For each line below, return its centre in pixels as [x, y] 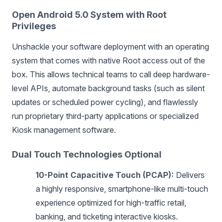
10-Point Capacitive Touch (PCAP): [105, 175]
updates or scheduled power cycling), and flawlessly [105, 102]
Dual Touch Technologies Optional [87, 154]
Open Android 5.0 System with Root [89, 15]
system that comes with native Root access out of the [109, 60]
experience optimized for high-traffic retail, [111, 203]
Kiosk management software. [64, 130]
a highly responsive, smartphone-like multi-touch [122, 189]
